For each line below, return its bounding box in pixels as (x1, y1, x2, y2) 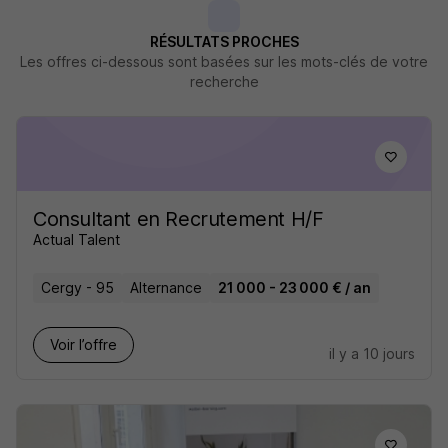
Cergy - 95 (41, 279, 114, 296)
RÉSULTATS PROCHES (149, 33, 299, 50)
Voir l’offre (50, 336, 117, 353)
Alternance (130, 279, 202, 296)
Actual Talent (33, 231, 120, 248)
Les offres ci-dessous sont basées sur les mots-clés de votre (20, 53, 428, 70)
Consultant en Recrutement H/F (33, 207, 324, 231)
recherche (189, 73, 259, 90)
